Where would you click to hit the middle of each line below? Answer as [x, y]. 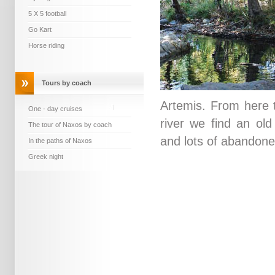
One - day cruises [55, 109]
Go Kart [40, 29]
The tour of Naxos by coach [70, 125]
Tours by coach [67, 83]
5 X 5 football [47, 14]
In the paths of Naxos [60, 141]
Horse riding [46, 45]
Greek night [46, 157]
